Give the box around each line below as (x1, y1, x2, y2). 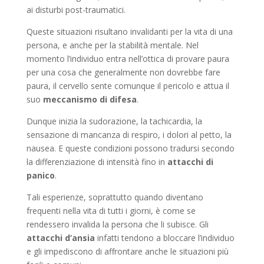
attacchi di (167, 156, 213, 168)
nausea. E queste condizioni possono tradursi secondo (26, 143, 235, 154)
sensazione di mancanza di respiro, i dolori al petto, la (26, 129, 232, 141)
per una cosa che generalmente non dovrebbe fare (26, 67, 220, 78)
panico (26, 170, 55, 181)
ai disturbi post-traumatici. (26, 4, 126, 16)
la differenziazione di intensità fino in (26, 156, 167, 168)
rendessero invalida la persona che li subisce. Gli (26, 219, 209, 230)
